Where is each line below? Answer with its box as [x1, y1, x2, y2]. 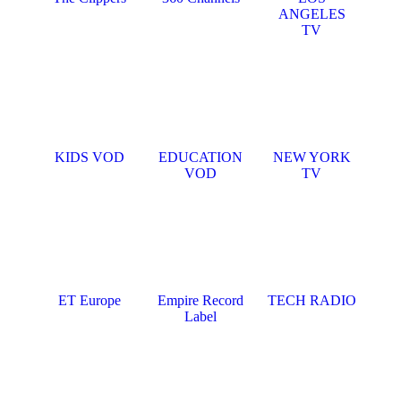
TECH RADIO [267, 293, 356, 308]
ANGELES [277, 6, 346, 21]
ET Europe [58, 293, 121, 308]
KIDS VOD [55, 149, 124, 165]
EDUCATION [158, 149, 243, 165]
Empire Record [158, 293, 243, 308]
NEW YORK [272, 149, 351, 165]
